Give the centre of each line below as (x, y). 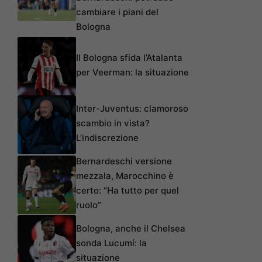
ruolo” (89, 205)
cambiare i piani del (117, 12)
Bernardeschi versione (124, 161)
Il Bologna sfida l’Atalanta (129, 57)
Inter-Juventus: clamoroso (132, 109)
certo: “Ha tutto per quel (127, 191)
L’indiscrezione (107, 138)
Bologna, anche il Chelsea (131, 229)
